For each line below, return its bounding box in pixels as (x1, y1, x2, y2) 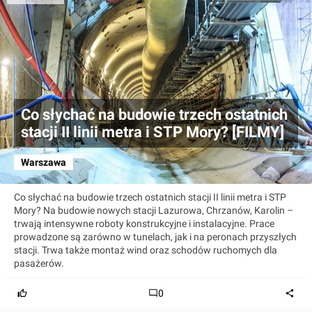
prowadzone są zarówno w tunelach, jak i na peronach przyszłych (14, 231, 297, 242)
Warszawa (21, 156, 66, 168)
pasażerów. (14, 257, 64, 269)
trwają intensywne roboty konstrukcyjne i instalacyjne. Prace (14, 217, 274, 229)
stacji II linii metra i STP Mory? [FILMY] (21, 123, 284, 141)
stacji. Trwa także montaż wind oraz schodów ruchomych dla (14, 244, 277, 256)
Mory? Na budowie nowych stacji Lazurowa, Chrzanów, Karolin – (14, 204, 293, 216)
